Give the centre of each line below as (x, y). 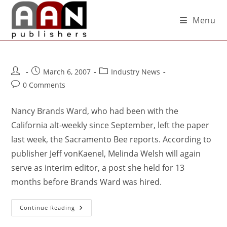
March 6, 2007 (67, 72)
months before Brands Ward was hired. (87, 182)
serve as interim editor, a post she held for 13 (98, 168)
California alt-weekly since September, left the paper (110, 125)
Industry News (136, 72)
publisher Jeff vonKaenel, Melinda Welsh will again (106, 154)
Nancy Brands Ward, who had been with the (95, 111)
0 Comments (44, 85)
